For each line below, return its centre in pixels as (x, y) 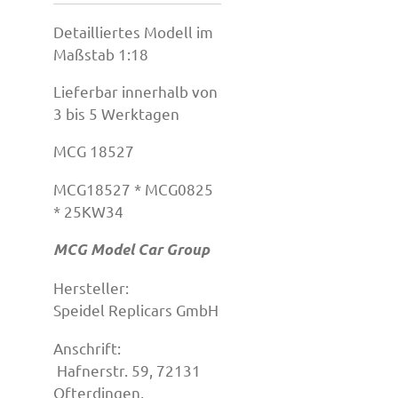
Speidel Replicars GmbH (136, 310)
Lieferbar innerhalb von (135, 92)
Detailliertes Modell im (133, 31)
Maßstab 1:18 (101, 53)
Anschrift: (117, 347)
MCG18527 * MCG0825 (133, 188)
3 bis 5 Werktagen (116, 114)
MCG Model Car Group (131, 250)
